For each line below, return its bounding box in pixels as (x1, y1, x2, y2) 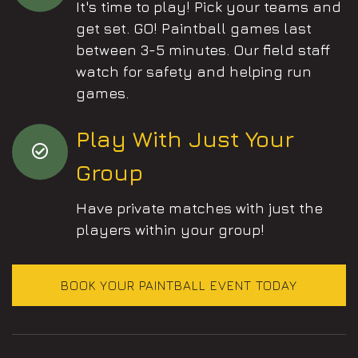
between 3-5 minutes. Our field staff (76, 41, 330, 58)
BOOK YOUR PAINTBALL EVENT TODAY (61, 277, 297, 292)
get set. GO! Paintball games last (76, 19, 312, 37)
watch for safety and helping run (76, 62, 312, 80)
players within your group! (76, 221, 265, 238)
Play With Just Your (76, 125, 294, 152)
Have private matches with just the (76, 199, 323, 217)
